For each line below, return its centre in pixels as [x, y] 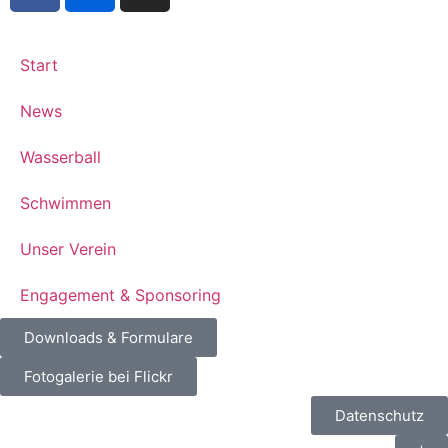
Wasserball [60, 157]
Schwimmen [65, 203]
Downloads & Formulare [108, 338]
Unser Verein [68, 249]
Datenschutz [379, 416]
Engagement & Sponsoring [120, 295]
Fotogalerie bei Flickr [98, 377]
